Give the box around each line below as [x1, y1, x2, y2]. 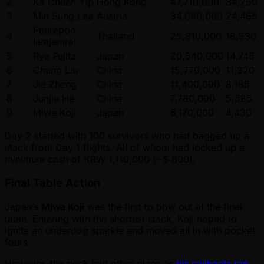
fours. [5, 236, 31, 248]
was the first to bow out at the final [84, 200, 242, 213]
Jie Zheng [33, 78, 77, 91]
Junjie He [33, 93, 74, 105]
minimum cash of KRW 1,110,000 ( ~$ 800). [5, 153, 196, 166]
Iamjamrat [33, 36, 77, 48]
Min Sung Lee [33, 10, 93, 22]
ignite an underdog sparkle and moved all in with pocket [5, 224, 255, 236]
